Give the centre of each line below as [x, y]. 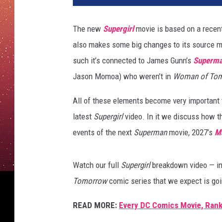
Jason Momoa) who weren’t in [123, 77]
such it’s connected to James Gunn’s [133, 61]
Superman [151, 133]
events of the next [103, 133]
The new [88, 29]
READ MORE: [95, 205]
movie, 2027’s [192, 133]
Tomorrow [90, 181]
